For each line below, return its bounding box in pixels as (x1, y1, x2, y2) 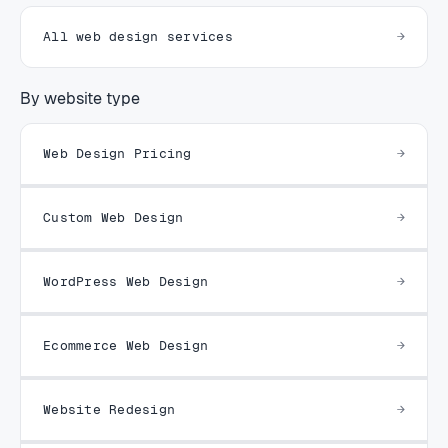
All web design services (43, 26, 233, 41)
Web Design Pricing (43, 143, 192, 158)
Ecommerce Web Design (43, 335, 209, 350)
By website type (20, 86, 140, 105)
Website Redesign (43, 399, 176, 414)
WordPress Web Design (43, 271, 209, 286)
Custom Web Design (43, 207, 184, 222)
